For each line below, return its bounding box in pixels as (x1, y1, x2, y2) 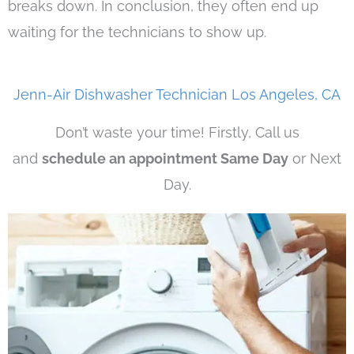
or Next (288, 150, 341, 168)
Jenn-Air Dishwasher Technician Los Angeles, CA (13, 86, 341, 104)
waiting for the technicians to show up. (8, 23, 266, 40)
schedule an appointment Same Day (42, 150, 288, 168)
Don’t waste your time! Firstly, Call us (55, 124, 299, 141)
